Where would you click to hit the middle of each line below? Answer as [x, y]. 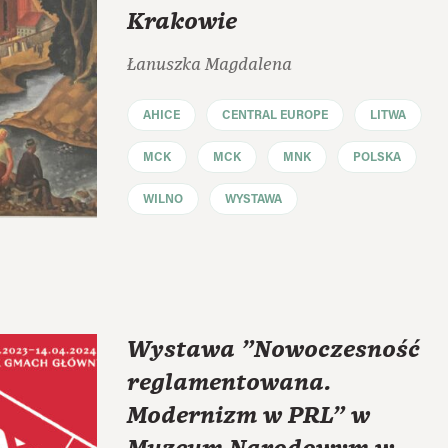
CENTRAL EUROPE [275, 115]
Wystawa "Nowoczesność [273, 349]
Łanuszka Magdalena [209, 64]
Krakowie [182, 21]
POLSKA [377, 157]
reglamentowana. [229, 382]
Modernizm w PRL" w [248, 415]
